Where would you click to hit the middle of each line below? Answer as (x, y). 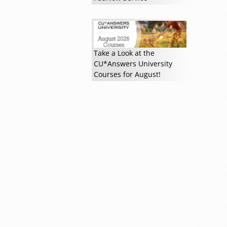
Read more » (76, 54)
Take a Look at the (124, 53)
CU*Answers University (133, 63)
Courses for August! (127, 74)
